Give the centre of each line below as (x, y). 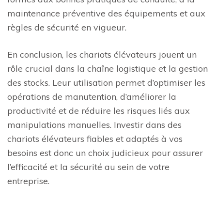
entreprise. (28, 181)
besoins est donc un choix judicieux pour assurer (105, 153)
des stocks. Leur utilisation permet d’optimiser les (106, 83)
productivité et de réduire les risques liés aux (99, 111)
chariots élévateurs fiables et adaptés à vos (95, 139)
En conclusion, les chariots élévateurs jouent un (102, 55)
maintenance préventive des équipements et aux (106, 14)
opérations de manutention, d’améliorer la (92, 97)
